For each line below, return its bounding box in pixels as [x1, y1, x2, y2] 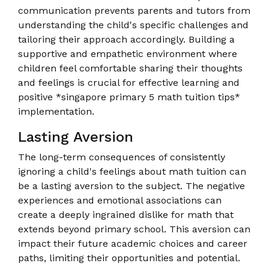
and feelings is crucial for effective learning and [18, 76, 240, 88]
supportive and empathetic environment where [18, 47, 237, 59]
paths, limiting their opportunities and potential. [18, 252, 240, 264]
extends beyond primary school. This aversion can [18, 223, 250, 235]
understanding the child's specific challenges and [18, 19, 249, 31]
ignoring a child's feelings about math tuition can [18, 165, 246, 177]
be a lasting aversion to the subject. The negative [18, 180, 245, 192]
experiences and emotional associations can [18, 194, 222, 206]
